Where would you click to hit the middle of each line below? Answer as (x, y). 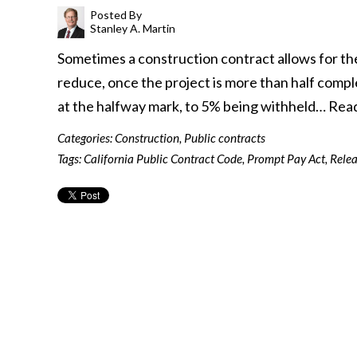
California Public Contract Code (163, 159)
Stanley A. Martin (133, 28)
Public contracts (225, 138)
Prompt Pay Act (286, 159)
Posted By (116, 15)
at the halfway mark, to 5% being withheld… (193, 106)
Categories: (86, 138)
